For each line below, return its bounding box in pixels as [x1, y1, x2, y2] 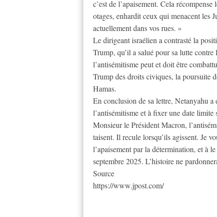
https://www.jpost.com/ [93, 180, 164, 191]
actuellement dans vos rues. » [93, 23, 182, 33]
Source [93, 168, 114, 179]
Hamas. [93, 83, 116, 94]
